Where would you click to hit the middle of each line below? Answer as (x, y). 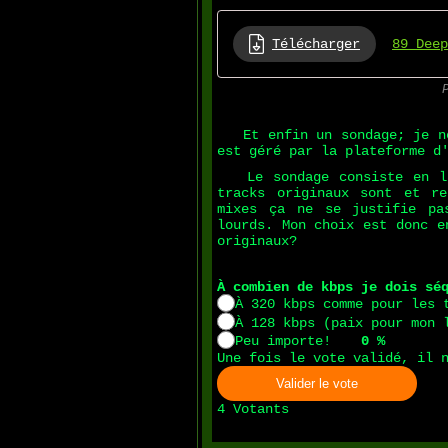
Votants (257, 409)
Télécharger (316, 44)
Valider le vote (317, 384)
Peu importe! (283, 340)
